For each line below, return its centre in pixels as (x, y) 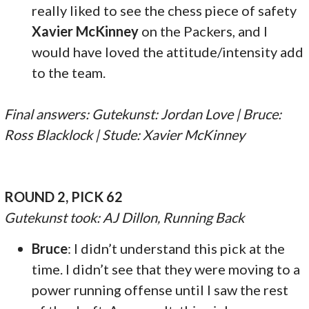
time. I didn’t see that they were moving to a (166, 269)
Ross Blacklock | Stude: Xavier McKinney (125, 134)
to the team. (69, 72)
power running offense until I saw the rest (160, 289)
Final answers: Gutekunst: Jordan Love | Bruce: (143, 113)
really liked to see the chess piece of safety (165, 10)
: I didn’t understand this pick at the (177, 248)
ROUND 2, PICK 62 (64, 196)
